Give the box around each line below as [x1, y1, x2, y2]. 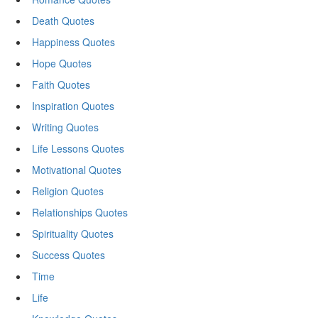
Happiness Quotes [32, 35, 115, 49]
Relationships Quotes [32, 205, 128, 219]
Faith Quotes [32, 77, 90, 92]
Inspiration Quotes [32, 99, 114, 113]
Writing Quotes [32, 120, 99, 134]
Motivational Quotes [32, 163, 121, 177]
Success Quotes [32, 248, 105, 262]
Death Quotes [32, 13, 94, 28]
